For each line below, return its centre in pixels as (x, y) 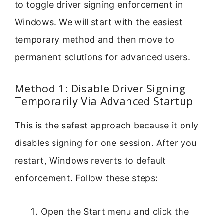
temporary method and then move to (94, 39)
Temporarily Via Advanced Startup (104, 101)
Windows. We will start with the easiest (99, 22)
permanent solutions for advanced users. (103, 57)
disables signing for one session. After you (106, 143)
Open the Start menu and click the (115, 211)
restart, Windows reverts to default (91, 161)
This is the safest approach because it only (107, 126)
